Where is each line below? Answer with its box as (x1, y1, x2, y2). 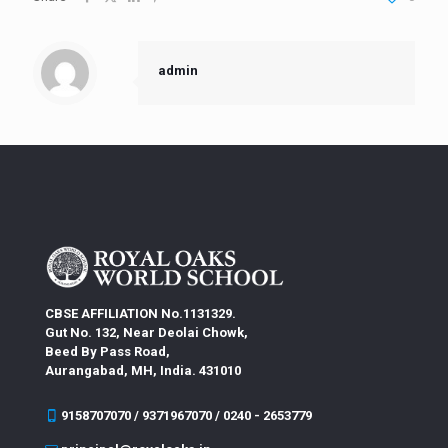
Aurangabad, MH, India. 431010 (45, 363, 241, 379)
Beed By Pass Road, (45, 344, 170, 360)
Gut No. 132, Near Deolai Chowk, (45, 325, 248, 341)
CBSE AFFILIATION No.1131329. (45, 306, 236, 322)
